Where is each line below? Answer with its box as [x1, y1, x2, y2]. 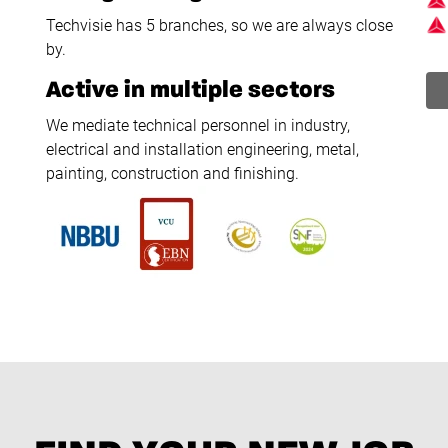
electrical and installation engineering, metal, [46, 140, 360, 159]
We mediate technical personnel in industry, [46, 116, 351, 135]
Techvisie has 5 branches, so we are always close [46, 16, 394, 35]
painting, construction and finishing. [46, 164, 300, 183]
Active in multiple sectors [46, 78, 336, 102]
